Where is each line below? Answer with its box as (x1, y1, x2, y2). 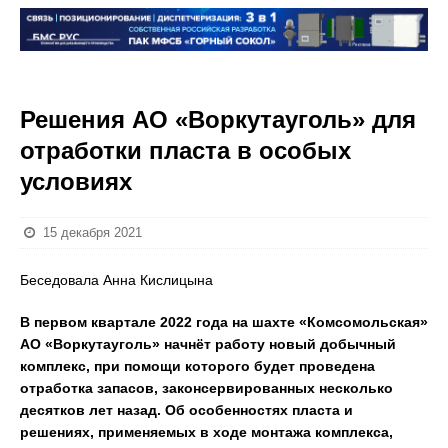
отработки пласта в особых (20, 137, 351, 164)
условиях (20, 168, 132, 195)
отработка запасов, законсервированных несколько (20, 380, 393, 396)
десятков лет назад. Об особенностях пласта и (20, 402, 353, 418)
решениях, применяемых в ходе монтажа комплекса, (20, 424, 393, 440)
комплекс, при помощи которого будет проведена (20, 358, 375, 374)
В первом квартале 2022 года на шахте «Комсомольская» (20, 314, 428, 330)
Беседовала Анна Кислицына (20, 272, 213, 288)
